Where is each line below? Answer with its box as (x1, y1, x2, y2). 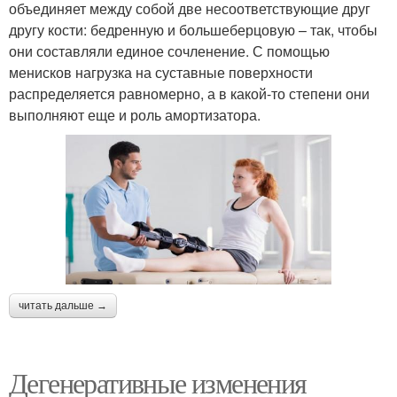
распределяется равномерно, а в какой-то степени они (9, 83, 370, 105)
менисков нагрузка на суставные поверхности (9, 62, 313, 83)
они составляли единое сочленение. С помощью (9, 41, 330, 62)
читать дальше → (19, 299, 107, 312)
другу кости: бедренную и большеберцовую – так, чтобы (9, 19, 378, 41)
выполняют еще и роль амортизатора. (9, 105, 261, 126)
